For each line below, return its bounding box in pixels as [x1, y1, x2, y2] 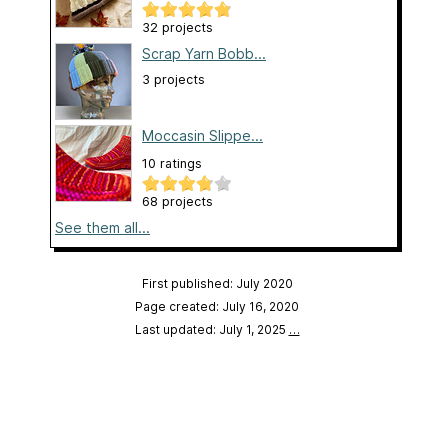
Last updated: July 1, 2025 [134, 321, 289, 337]
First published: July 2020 [141, 275, 293, 291]
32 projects [142, 19, 213, 35]
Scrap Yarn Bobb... [142, 44, 266, 62]
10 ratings [142, 155, 202, 171]
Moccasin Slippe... [142, 126, 263, 144]
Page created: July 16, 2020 [135, 298, 299, 314]
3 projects [142, 71, 205, 87]
